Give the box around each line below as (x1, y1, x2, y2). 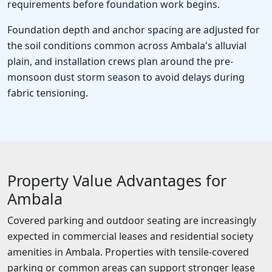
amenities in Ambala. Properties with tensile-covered (7, 245, 249, 259)
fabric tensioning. (7, 86, 88, 100)
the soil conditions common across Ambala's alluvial (7, 38, 246, 52)
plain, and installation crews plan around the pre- (7, 54, 233, 68)
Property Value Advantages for (7, 169, 226, 191)
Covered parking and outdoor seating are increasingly (7, 213, 256, 227)
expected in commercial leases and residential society (7, 229, 253, 243)
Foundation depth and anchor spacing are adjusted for (7, 22, 260, 36)
